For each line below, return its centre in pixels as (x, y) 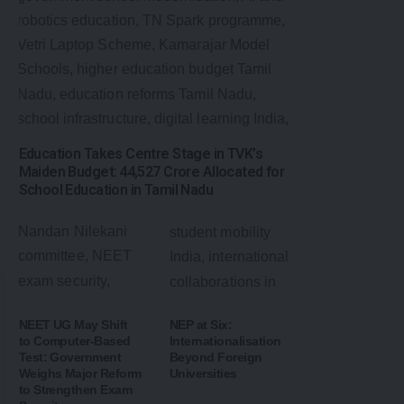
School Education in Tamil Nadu (116, 189)
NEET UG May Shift (73, 325)
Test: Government (70, 358)
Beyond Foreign (216, 358)
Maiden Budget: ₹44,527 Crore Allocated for (151, 171)
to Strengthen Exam (75, 390)
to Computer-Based (74, 341)
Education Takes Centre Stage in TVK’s (141, 153)
